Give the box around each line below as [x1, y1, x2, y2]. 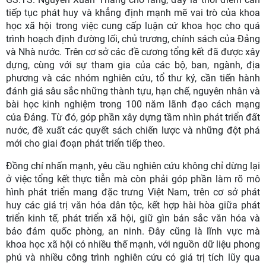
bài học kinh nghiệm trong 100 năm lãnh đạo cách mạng [6, 99, 260, 110]
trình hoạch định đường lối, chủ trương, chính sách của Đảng [6, 33, 260, 45]
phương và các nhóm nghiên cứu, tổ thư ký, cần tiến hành [6, 72, 260, 84]
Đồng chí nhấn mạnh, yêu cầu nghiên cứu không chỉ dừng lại [6, 160, 260, 172]
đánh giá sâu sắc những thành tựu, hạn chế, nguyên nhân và [6, 85, 260, 97]
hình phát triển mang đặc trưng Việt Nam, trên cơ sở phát [6, 186, 260, 198]
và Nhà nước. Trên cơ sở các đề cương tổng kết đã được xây [6, 46, 260, 58]
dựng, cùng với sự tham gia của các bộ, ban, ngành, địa [6, 59, 260, 71]
